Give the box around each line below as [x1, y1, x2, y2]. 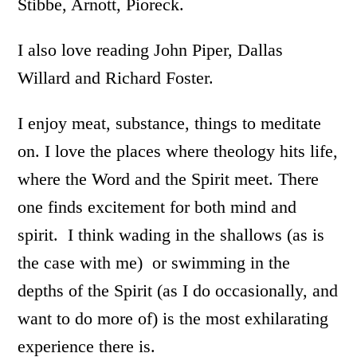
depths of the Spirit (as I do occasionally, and [18, 280, 339, 300]
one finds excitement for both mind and [18, 197, 297, 217]
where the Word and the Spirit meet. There [18, 169, 320, 189]
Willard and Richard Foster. [18, 68, 214, 88]
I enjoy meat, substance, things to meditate [18, 113, 322, 133]
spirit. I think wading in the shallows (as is [18, 225, 325, 245]
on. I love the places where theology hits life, [18, 141, 339, 161]
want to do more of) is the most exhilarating [18, 308, 329, 328]
